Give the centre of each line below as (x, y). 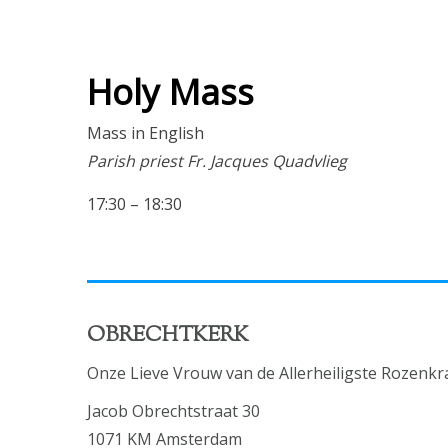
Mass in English (145, 132)
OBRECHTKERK (168, 335)
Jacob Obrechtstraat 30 (173, 411)
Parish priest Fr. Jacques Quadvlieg (217, 160)
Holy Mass (170, 91)
